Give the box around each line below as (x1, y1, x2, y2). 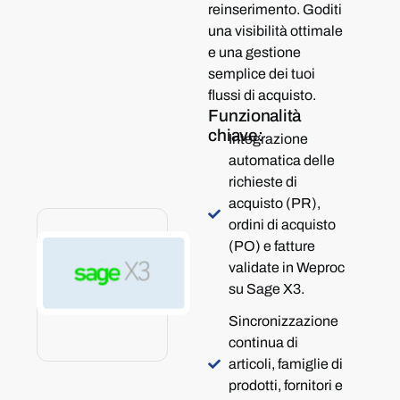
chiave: (208, 126, 263, 145)
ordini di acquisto (228, 217, 336, 232)
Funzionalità (208, 106, 302, 125)
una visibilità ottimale (208, 23, 344, 38)
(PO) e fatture (228, 238, 315, 254)
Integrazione (228, 131, 308, 146)
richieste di (228, 174, 297, 189)
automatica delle (228, 153, 335, 168)
